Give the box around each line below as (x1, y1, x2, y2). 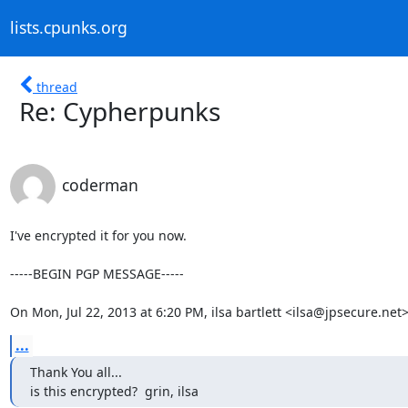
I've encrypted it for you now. (9, 226, 187, 244)
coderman (61, 173, 138, 196)
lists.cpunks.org (9, 16, 127, 39)
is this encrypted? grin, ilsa (29, 382, 199, 400)
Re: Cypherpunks (19, 93, 220, 128)
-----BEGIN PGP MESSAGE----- (9, 264, 184, 282)
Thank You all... (29, 362, 122, 381)
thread (36, 77, 77, 96)
